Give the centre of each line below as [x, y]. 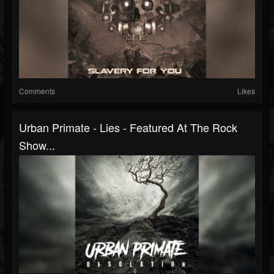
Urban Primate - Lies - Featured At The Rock [128, 127]
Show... [37, 145]
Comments [37, 91]
